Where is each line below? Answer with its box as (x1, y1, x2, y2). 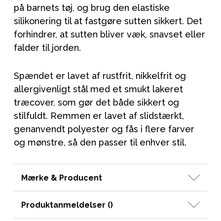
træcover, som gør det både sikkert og (14, 97, 179, 108)
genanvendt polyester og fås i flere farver (14, 124, 194, 135)
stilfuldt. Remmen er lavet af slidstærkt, (14, 110, 184, 121)
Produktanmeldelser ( (21, 200, 110, 210)
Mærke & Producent (21, 173, 102, 183)
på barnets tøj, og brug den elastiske (14, 2, 170, 13)
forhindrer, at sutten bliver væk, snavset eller (14, 29, 205, 40)
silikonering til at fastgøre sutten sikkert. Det (14, 16, 202, 27)
